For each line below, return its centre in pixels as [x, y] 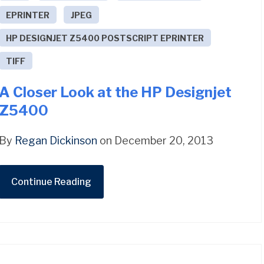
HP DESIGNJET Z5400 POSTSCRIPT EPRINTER [105, 38]
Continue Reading [52, 181]
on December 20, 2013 [156, 140]
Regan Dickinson [56, 140]
